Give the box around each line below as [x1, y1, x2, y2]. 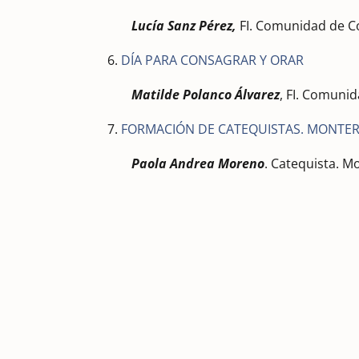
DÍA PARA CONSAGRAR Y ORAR [121, 50, 305, 69]
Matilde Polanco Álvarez [131, 85, 280, 103]
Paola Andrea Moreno [131, 154, 265, 172]
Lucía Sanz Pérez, [131, 16, 237, 34]
